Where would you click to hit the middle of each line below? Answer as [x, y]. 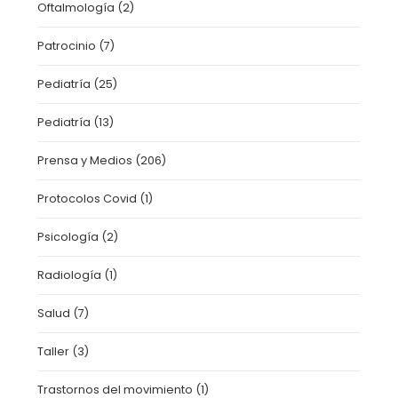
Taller [54, 351]
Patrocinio [67, 46]
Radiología [70, 275]
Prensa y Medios [85, 160]
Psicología [68, 237]
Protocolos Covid [88, 199]
